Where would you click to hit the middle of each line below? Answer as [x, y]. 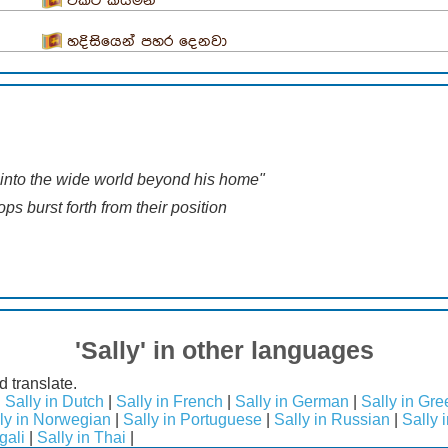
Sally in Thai [81, 437]
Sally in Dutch [54, 401]
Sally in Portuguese [192, 419]
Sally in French [169, 401]
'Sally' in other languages [224, 349]
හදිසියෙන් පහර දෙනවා [146, 41]
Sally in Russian [332, 419]
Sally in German [292, 401]
